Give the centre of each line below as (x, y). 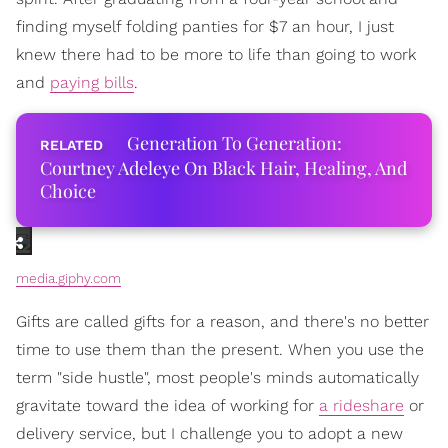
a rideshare (361, 405)
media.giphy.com (68, 277)
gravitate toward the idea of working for (167, 405)
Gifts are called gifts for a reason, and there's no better (222, 321)
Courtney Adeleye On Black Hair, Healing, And (223, 167)
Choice (68, 190)
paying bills (92, 82)
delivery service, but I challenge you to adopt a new (209, 433)
